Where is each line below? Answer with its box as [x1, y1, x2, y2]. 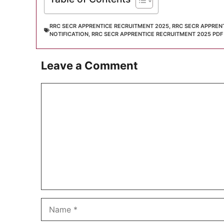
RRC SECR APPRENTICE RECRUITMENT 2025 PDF [91, 30, 223, 37]
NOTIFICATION [49, 30, 88, 37]
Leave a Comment [41, 59, 138, 72]
